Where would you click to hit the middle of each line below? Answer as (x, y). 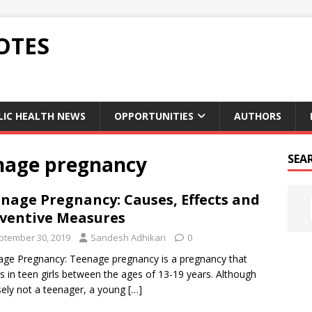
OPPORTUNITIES (154, 116)
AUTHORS (258, 116)
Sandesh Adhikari (128, 237)
